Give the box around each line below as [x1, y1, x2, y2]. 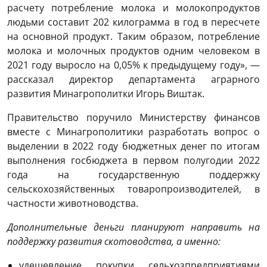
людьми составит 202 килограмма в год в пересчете [7, 15, 260, 29]
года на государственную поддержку [7, 167, 260, 181]
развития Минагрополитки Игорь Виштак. [7, 86, 204, 100]
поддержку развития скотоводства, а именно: [7, 234, 221, 248]
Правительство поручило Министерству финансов [7, 110, 260, 124]
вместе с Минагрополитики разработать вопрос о [7, 125, 260, 138]
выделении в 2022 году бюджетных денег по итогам [7, 139, 260, 153]
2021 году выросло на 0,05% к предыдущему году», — [7, 58, 260, 72]
